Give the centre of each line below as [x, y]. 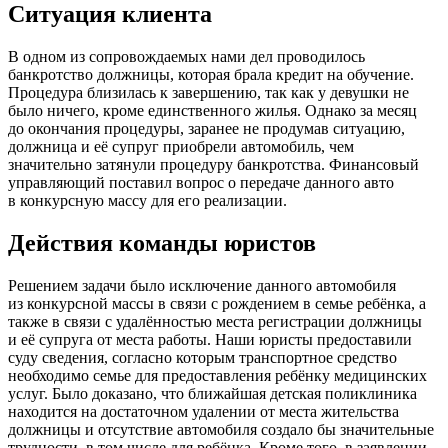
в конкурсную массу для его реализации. [147, 200]
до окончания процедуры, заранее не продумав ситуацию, [206, 128]
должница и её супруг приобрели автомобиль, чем [181, 146]
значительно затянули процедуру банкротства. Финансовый [213, 164]
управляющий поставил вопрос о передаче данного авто [201, 182]
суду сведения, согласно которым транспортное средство [202, 357]
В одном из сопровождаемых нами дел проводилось [186, 56]
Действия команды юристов [162, 242]
